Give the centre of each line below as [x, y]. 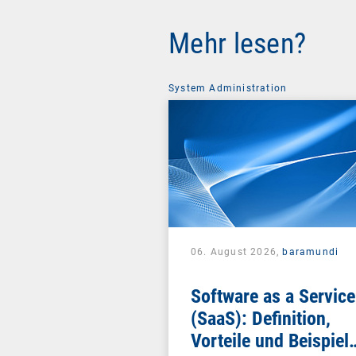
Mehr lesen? [238, 43]
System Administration [228, 88]
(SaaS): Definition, [261, 318]
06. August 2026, [237, 252]
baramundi [311, 252]
